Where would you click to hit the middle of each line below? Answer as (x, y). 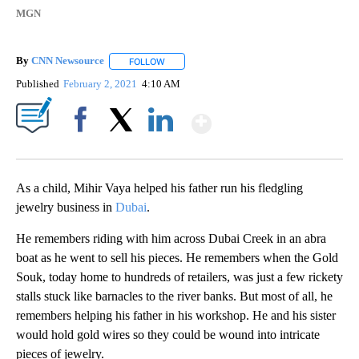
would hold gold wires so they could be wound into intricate (168, 334)
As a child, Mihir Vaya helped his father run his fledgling (159, 188)
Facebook (84, 147)
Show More (274, 117)
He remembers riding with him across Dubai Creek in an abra (171, 238)
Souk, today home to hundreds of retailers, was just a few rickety (179, 276)
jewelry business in (66, 207)
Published (38, 83)
